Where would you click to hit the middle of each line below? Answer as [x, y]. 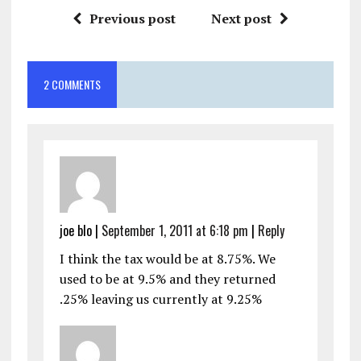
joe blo [75, 230]
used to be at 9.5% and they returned [167, 278]
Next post [241, 18]
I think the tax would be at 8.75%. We [167, 258]
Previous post [132, 18]
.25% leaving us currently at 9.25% [160, 299]
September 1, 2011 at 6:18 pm [174, 230]
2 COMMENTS [72, 84]
